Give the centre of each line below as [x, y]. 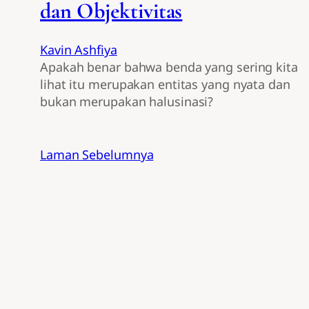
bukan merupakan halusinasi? [127, 102]
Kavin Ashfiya [79, 50]
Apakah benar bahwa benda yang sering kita [169, 67]
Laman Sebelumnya [97, 155]
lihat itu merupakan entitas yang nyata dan [165, 84]
